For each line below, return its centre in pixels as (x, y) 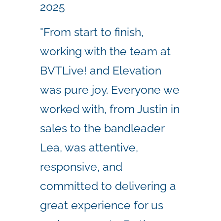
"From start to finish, (92, 32)
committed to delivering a (108, 185)
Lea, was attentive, (89, 147)
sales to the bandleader (102, 128)
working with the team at (105, 51)
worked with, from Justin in (110, 109)
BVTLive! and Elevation (101, 70)
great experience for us (102, 205)
